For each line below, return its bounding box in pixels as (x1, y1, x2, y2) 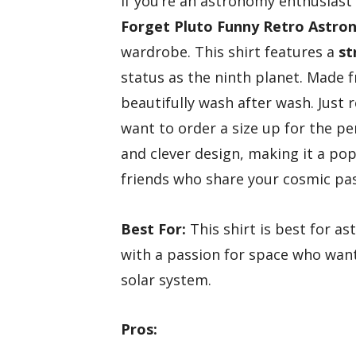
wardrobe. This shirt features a (121, 42, 339, 62)
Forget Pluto (121, 17, 213, 37)
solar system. (121, 269, 211, 289)
